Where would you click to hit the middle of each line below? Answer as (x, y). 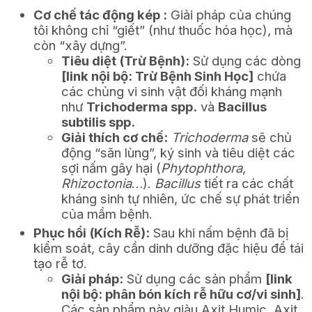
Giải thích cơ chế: (115, 138)
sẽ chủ (270, 138)
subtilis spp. (98, 122)
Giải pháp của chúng (229, 15)
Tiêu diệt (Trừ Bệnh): (125, 61)
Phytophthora (202, 168)
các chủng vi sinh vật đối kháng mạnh (172, 92)
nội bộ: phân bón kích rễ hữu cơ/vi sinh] (181, 294)
